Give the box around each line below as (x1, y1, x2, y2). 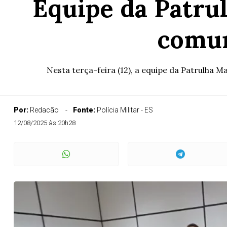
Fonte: (73, 106, 97, 114)
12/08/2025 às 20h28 (14, 119, 75, 127)
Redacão (30, 106, 59, 114)
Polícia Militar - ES (97, 106, 153, 114)
